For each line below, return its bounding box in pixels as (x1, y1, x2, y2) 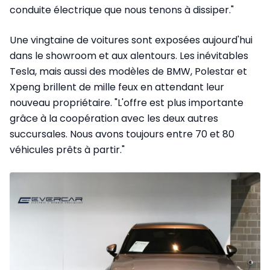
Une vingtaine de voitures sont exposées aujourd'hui (10, 33, 253, 48)
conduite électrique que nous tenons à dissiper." (10, 3, 234, 17)
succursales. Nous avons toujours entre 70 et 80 (10, 127, 234, 142)
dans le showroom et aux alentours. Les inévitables (10, 49, 248, 63)
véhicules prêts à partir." (10, 143, 125, 157)
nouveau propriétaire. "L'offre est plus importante (10, 96, 243, 110)
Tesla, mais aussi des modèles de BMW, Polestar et (10, 64, 247, 79)
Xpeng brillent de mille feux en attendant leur (10, 80, 224, 95)
